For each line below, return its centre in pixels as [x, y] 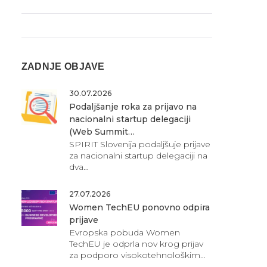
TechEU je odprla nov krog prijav [136, 243]
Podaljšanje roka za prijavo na [133, 106]
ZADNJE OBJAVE [63, 66]
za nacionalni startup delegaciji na [138, 155]
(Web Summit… [102, 131]
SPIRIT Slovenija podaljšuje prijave [139, 144]
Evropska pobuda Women [124, 232]
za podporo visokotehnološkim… [137, 255]
